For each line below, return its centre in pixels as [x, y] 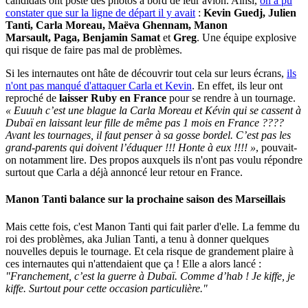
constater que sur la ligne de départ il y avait [100, 13]
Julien [282, 13]
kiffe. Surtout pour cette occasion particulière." [107, 288]
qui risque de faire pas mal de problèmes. [94, 50]
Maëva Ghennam [148, 25]
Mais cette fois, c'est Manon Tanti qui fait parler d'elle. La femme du [153, 226]
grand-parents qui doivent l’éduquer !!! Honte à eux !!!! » [131, 148]
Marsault [27, 38]
